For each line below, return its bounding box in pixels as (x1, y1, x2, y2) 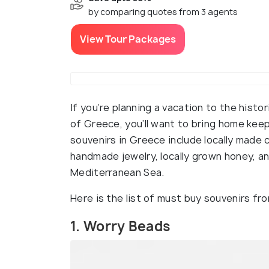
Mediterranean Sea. (70, 166, 165, 180)
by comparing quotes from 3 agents (88, 6, 238, 18)
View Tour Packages (80, 32, 176, 46)
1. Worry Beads (70, 217, 171, 236)
